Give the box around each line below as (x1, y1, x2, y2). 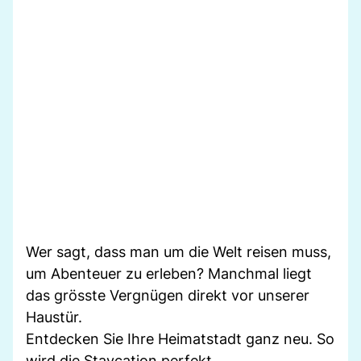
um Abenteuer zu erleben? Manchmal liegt (26, 264, 312, 282)
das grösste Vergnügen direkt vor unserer (26, 286, 309, 304)
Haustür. (26, 308, 82, 326)
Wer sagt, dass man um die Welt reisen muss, (26, 243, 331, 260)
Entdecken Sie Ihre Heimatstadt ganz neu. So (26, 330, 334, 347)
